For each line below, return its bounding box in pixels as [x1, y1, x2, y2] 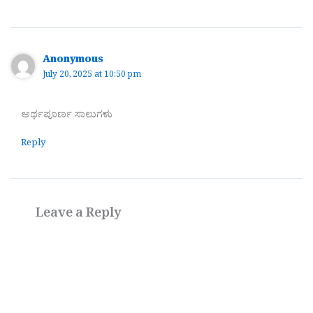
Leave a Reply [36, 204, 122, 226]
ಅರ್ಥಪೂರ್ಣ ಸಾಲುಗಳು [21, 108, 112, 124]
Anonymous [43, 53, 104, 70]
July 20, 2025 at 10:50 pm [43, 69, 142, 83]
